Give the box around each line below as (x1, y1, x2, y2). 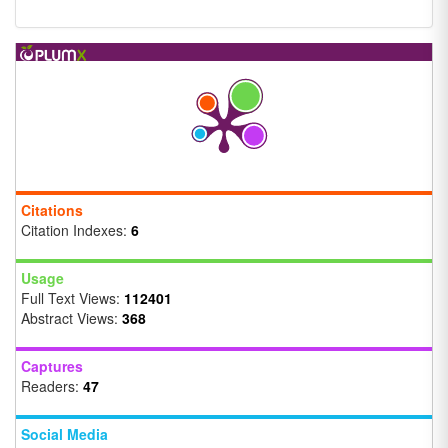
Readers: (21, 376, 83, 397)
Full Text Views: (21, 288, 124, 309)
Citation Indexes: (21, 220, 131, 241)
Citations (21, 200, 83, 221)
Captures (21, 356, 83, 377)
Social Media (21, 424, 108, 445)
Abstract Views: (21, 308, 122, 329)
